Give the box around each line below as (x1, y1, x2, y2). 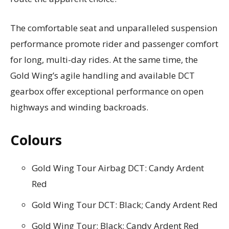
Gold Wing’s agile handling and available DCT (10, 69, 195, 81)
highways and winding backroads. (10, 101, 148, 113)
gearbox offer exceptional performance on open (10, 85, 203, 97)
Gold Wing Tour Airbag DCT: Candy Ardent (32, 162, 204, 174)
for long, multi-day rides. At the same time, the (10, 53, 198, 65)
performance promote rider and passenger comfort (10, 37, 218, 50)
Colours (10, 130, 62, 149)
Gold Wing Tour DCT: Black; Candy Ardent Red (32, 198, 218, 211)
